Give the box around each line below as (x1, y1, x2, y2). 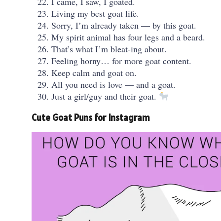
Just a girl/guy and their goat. (51, 90, 159, 102)
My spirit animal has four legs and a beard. (51, 31, 205, 43)
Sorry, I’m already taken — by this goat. (51, 19, 196, 31)
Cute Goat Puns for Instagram (32, 111, 150, 123)
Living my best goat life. (51, 7, 139, 19)
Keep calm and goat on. (51, 66, 137, 78)
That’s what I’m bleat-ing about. (51, 42, 167, 55)
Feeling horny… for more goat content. (51, 54, 191, 67)
